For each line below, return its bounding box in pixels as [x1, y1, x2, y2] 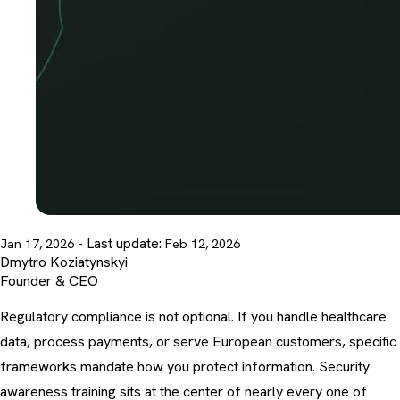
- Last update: [78, 234, 165, 254]
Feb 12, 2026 [165, 236, 240, 253]
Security [319, 357, 370, 377]
